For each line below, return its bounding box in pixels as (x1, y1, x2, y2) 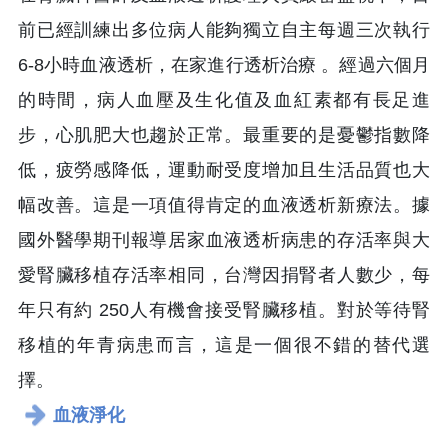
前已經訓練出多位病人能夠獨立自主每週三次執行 (18, 20, 430, 41)
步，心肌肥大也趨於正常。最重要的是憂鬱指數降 (18, 125, 430, 146)
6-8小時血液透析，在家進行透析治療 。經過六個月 (18, 55, 430, 76)
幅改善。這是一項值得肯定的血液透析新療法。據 (18, 195, 430, 216)
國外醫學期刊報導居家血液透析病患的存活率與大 (18, 230, 430, 251)
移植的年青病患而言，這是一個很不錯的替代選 (18, 335, 430, 356)
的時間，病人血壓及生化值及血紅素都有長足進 (18, 90, 430, 111)
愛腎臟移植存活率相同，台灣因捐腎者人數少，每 (18, 265, 430, 286)
